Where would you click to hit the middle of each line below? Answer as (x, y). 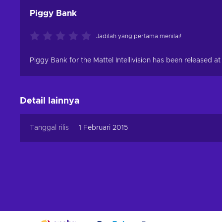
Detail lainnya (50, 101)
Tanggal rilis (49, 128)
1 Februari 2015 (103, 128)
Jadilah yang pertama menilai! (139, 36)
